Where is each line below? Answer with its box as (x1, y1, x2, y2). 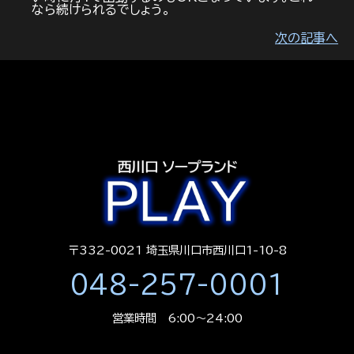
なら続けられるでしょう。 (32, 2, 171, 16)
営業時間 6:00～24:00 (111, 312, 243, 325)
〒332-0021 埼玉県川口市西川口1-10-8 (67, 244, 287, 257)
